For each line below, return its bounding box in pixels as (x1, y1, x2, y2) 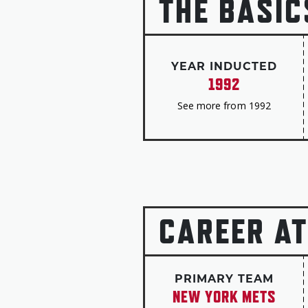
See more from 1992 (177, 99, 271, 112)
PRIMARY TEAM (174, 274, 274, 285)
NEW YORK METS (172, 287, 276, 306)
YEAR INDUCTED (170, 62, 277, 73)
